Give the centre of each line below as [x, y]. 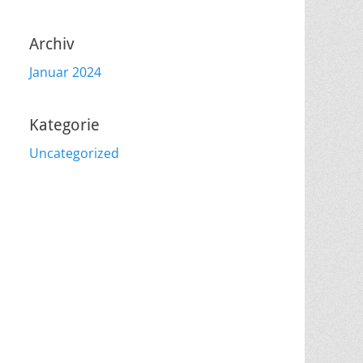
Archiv [52, 44]
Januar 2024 [65, 72]
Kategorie [64, 125]
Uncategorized [74, 153]
